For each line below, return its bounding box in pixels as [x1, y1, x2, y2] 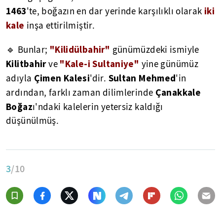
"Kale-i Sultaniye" [60, 58, 140, 70]
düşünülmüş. [6, 115, 59, 127]
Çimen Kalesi [34, 72, 90, 84]
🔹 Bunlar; [6, 44, 50, 56]
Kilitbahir [6, 58, 46, 70]
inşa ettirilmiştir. [24, 20, 95, 32]
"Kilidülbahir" [49, 43, 110, 55]
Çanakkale [155, 86, 201, 98]
